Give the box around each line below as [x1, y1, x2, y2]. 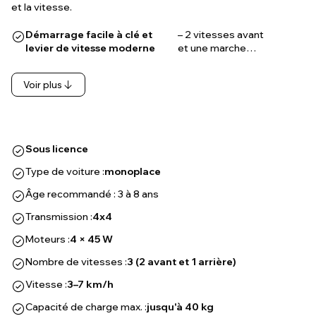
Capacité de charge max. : [25, 300, 147, 314]
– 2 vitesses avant [178, 28, 265, 42]
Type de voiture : [25, 165, 104, 178]
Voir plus [23, 79, 62, 91]
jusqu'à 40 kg [147, 300, 214, 314]
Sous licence [25, 142, 88, 156]
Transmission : [25, 210, 92, 224]
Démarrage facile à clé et [25, 28, 152, 42]
